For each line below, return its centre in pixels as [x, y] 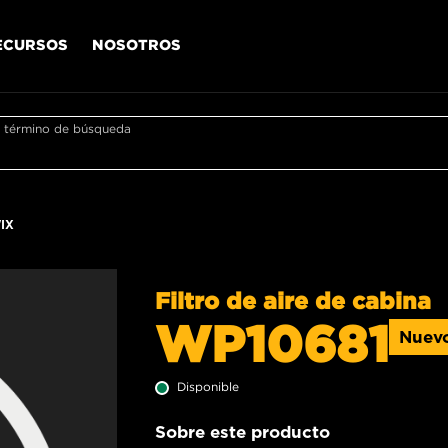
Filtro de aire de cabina [293, 300]
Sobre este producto [242, 432]
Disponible [208, 386]
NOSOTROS [136, 44]
